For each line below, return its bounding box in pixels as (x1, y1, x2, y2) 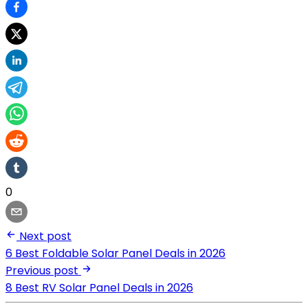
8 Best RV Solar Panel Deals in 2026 (5, 279, 193, 296)
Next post (19, 228, 71, 244)
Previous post (5, 262, 78, 278)
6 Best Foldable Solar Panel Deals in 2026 (5, 245, 225, 261)
